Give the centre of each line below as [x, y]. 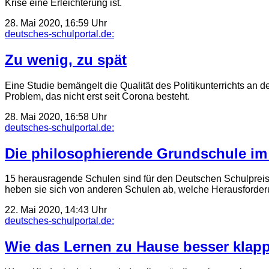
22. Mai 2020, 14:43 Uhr [56, 210]
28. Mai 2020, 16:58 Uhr [56, 116]
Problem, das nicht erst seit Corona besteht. [97, 96]
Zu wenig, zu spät [66, 59]
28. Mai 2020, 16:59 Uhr [56, 23]
